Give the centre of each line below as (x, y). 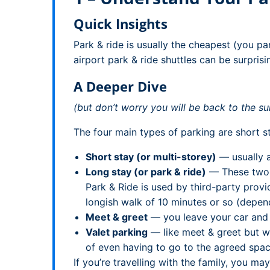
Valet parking (117, 232)
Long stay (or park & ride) (146, 172)
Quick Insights (121, 24)
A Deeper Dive (120, 86)
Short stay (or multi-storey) (151, 157)
